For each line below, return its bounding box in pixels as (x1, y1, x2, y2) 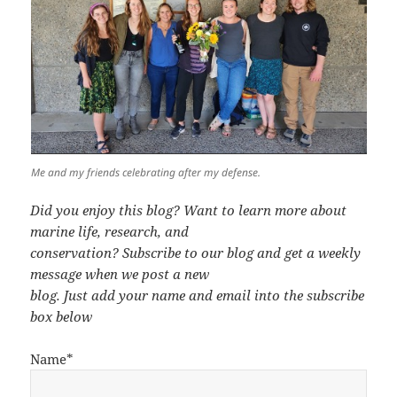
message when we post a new (30, 265, 210, 284)
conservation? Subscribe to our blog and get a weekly (30, 244, 362, 262)
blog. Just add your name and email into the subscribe (30, 286, 365, 305)
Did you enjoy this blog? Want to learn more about (30, 201, 347, 220)
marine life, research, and (30, 222, 190, 241)
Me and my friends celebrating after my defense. (30, 165, 263, 181)
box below (30, 307, 93, 326)
